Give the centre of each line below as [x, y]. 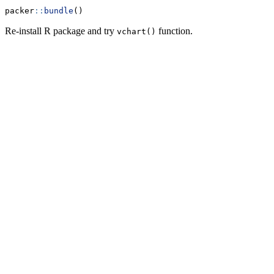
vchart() [136, 32]
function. [174, 31]
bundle [59, 11]
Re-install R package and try [61, 31]
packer [20, 11]
